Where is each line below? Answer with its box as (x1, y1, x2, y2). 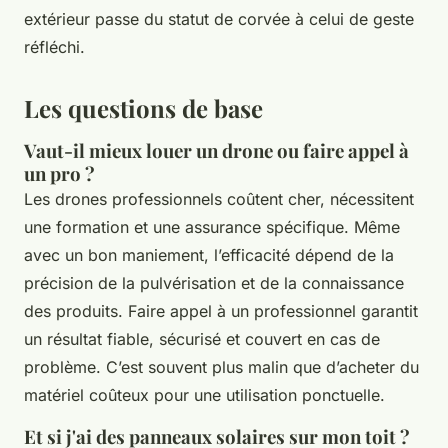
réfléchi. (24, 36, 85, 57)
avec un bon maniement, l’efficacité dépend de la (24, 244, 394, 265)
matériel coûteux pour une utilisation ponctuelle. (24, 384, 385, 405)
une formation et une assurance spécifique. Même (24, 216, 400, 237)
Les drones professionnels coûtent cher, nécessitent (24, 188, 414, 209)
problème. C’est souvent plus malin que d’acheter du (24, 356, 419, 377)
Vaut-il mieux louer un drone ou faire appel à (24, 137, 409, 163)
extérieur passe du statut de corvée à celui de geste (24, 8, 414, 29)
